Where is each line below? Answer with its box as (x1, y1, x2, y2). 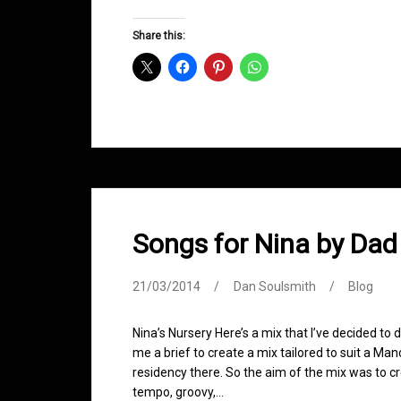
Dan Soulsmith (234, 279, 316, 294)
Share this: (132, 30, 185, 43)
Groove (228, 2, 269, 17)
